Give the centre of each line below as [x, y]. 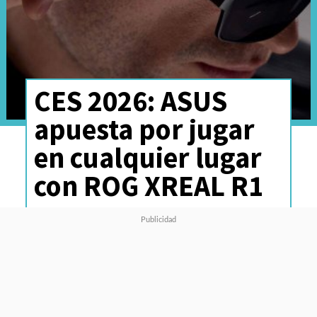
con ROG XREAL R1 [148, 185]
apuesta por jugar [144, 129]
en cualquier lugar [148, 157]
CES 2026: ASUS [130, 100]
